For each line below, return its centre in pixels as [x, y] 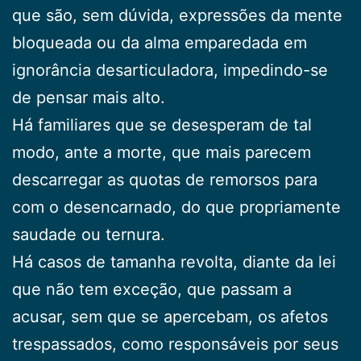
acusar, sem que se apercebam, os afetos [170, 316]
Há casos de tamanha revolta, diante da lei [174, 261]
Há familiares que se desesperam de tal [162, 124]
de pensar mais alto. [89, 97]
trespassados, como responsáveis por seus [175, 344]
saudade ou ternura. [89, 234]
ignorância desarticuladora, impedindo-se [170, 70]
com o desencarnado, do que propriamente [176, 207]
